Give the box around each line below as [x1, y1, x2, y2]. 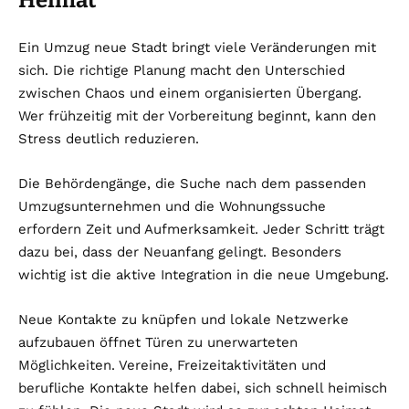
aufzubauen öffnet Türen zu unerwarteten [18, 334, 298, 351]
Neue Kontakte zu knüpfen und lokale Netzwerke [18, 311, 349, 329]
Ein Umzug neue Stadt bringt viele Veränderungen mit [18, 39, 376, 57]
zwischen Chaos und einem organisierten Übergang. [18, 85, 362, 102]
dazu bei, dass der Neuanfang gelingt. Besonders [18, 244, 341, 261]
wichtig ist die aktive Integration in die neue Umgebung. [18, 267, 389, 284]
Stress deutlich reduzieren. [18, 131, 199, 148]
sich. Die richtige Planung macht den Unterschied [18, 62, 345, 79]
